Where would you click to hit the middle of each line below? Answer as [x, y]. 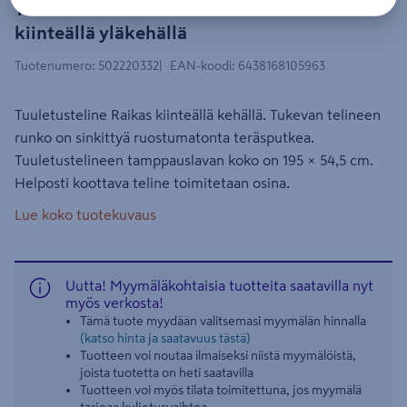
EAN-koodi [201, 65]
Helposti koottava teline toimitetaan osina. [152, 183]
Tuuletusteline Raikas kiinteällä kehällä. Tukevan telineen [198, 114]
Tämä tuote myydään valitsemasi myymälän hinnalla [223, 321]
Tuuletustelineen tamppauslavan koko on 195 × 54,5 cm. [194, 160]
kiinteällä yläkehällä [101, 33]
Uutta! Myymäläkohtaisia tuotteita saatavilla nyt [219, 285]
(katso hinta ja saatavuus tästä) [165, 338]
